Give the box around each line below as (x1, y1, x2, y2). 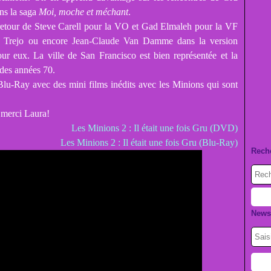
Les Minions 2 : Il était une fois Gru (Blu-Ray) (60, 137, 238, 148)
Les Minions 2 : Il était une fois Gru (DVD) (71, 123, 238, 133)
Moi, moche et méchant (39, 7, 128, 17)
